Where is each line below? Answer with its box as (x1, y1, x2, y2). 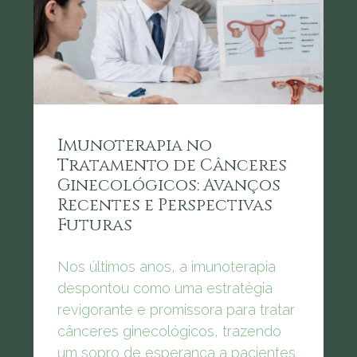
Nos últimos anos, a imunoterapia (57, 258, 276, 276)
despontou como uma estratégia (57, 280, 273, 297)
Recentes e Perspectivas (57, 194, 273, 218)
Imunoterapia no (57, 135, 212, 158)
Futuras (57, 214, 132, 237)
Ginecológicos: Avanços (57, 175, 280, 198)
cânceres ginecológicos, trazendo (57, 323, 281, 340)
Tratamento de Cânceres (57, 155, 287, 178)
